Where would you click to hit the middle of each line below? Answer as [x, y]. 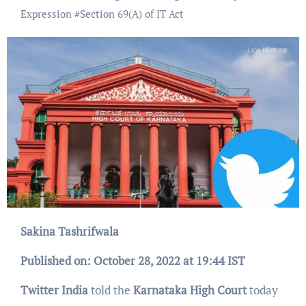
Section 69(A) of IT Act [131, 14]
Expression [46, 14]
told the [110, 290]
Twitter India [54, 290]
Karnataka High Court [190, 290]
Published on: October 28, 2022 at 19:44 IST [133, 261]
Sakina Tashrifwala [72, 232]
